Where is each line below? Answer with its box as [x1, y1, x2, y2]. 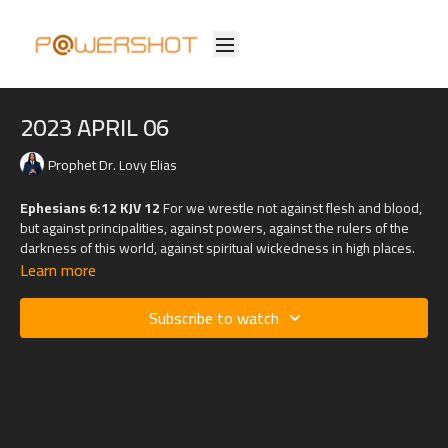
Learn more [20, 255, 96, 285]
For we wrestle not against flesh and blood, [160, 195, 422, 221]
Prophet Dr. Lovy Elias [48, 151, 177, 178]
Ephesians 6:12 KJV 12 [20, 195, 160, 221]
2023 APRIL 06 [20, 105, 169, 150]
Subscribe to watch [149, 303, 279, 333]
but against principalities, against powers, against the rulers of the [20, 215, 409, 241]
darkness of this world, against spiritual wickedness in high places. [20, 235, 415, 261]
